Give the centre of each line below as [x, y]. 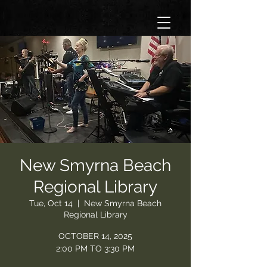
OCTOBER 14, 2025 [95, 236]
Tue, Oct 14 [51, 203]
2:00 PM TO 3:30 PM [95, 249]
